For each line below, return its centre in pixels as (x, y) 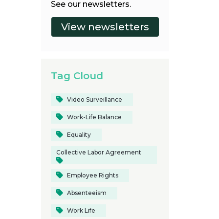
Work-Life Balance (94, 117)
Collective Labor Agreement (99, 153)
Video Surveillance (94, 100)
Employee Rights (92, 175)
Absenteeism (87, 193)
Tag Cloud (77, 76)
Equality (79, 135)
